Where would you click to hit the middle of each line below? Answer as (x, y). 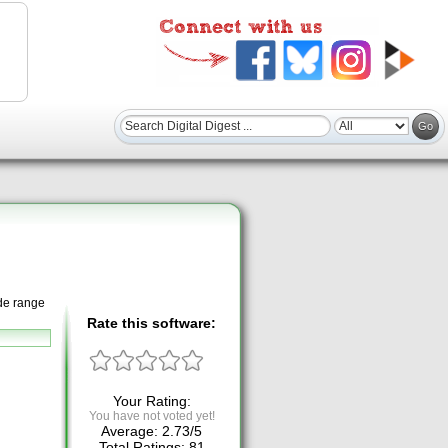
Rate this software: (151, 322)
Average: (131, 431)
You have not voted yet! (151, 416)
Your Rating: (151, 401)
